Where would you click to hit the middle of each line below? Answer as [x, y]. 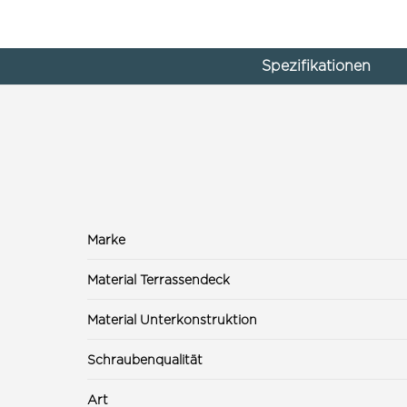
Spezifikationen [316, 65]
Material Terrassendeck [159, 279]
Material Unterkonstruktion [172, 319]
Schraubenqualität [145, 359]
